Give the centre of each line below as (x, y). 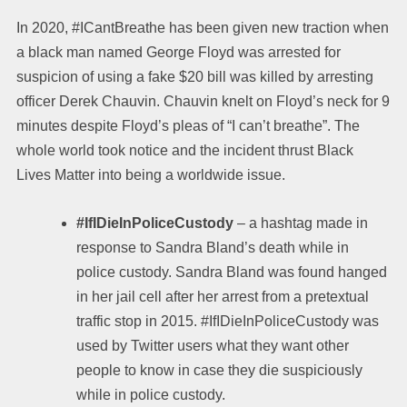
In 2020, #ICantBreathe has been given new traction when (203, 27)
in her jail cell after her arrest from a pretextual (223, 296)
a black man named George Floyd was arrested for (179, 52)
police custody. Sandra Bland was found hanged (232, 272)
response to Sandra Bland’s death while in (213, 247)
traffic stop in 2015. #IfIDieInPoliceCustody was (228, 321)
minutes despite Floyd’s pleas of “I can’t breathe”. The (188, 125)
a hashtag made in (308, 223)
